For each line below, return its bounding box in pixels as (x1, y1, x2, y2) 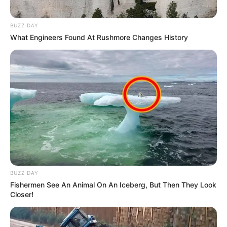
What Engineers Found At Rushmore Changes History (10, 32, 188, 42)
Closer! (10, 190, 33, 199)
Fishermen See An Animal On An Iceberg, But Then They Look (10, 180, 216, 190)
